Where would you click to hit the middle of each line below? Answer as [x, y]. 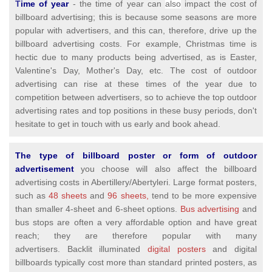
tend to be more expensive [203, 196]
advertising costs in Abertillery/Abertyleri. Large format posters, [136, 182]
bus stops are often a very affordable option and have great [136, 223]
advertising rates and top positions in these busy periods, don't [136, 111]
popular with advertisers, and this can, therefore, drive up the [136, 31]
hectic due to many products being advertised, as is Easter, [136, 57]
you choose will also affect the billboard [165, 169]
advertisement [45, 169]
